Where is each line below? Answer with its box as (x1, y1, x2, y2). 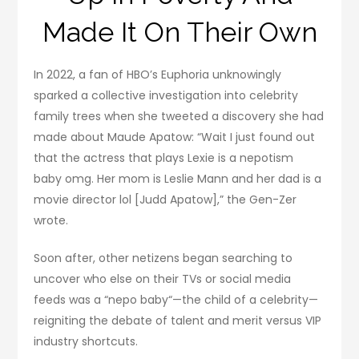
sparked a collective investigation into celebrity (34, 87, 299, 104)
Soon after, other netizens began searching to (34, 250, 293, 267)
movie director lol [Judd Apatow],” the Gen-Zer (34, 192, 297, 208)
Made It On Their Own (42, 16, 317, 49)
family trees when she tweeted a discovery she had (34, 108, 325, 125)
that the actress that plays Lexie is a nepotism (34, 150, 294, 167)
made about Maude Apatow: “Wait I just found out (34, 129, 316, 146)
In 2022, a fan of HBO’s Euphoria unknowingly (34, 67, 282, 83)
